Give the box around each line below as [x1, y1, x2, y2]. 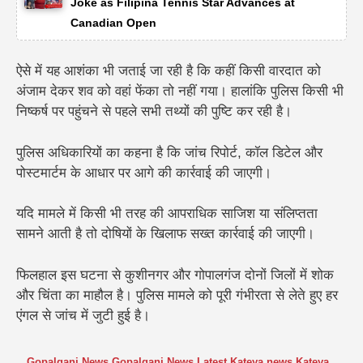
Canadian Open [70, 15, 157, 29]
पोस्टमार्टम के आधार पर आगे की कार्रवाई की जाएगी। [16, 164, 271, 181]
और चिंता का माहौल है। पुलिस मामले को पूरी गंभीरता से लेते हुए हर [16, 287, 338, 303]
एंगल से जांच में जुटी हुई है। [16, 307, 150, 323]
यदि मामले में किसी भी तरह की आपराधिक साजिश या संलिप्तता [16, 206, 318, 222]
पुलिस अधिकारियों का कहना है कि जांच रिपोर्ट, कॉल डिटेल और [16, 144, 322, 160]
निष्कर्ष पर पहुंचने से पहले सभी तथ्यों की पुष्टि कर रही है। [16, 104, 292, 120]
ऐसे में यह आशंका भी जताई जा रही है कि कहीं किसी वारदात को [16, 63, 321, 79]
